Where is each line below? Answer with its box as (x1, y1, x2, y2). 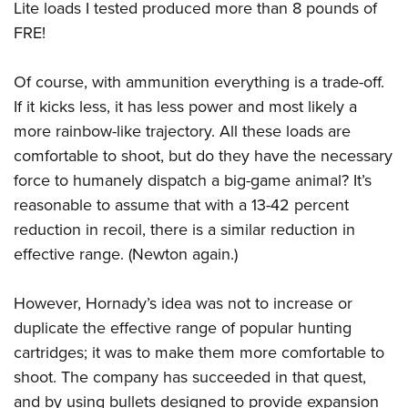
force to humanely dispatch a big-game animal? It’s (14, 168, 372, 193)
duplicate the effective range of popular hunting (14, 316, 352, 341)
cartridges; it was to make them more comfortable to (14, 341, 384, 365)
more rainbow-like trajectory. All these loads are (14, 119, 351, 144)
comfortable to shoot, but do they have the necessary (14, 144, 393, 168)
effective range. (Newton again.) (14, 242, 238, 267)
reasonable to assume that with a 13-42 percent (14, 193, 349, 218)
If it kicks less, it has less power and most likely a (14, 95, 357, 119)
